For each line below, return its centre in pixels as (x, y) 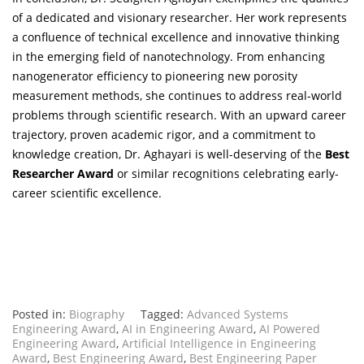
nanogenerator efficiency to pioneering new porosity (155, 76)
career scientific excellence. (87, 193)
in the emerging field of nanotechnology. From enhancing (169, 57)
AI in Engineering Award (188, 329)
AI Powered (290, 329)
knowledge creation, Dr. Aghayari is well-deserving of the (169, 154)
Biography (97, 314)
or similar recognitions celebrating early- (226, 174)
